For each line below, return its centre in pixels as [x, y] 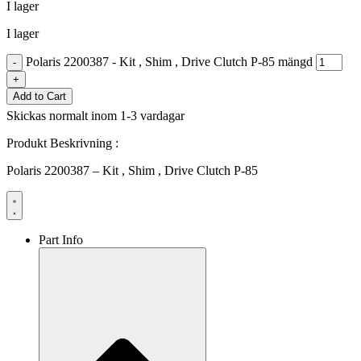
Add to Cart [39, 96]
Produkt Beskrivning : [62, 143]
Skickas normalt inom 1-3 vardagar [95, 115]
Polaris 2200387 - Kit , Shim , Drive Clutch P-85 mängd [169, 61]
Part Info [61, 239]
